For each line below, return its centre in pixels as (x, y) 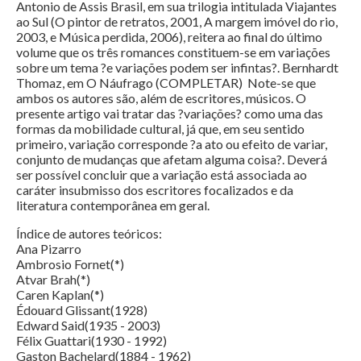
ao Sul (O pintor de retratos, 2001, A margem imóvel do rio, (177, 22)
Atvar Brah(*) (54, 280)
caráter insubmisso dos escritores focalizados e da (155, 190)
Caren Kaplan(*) (61, 295)
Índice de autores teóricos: (89, 234)
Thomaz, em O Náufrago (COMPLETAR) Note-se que (166, 83)
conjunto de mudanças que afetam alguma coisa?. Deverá (172, 160)
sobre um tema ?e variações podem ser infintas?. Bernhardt (177, 68)
